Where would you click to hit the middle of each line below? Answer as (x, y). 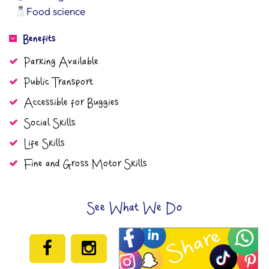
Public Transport (59, 83)
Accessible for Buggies (71, 103)
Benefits (39, 39)
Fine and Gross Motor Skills (86, 164)
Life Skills (44, 144)
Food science (56, 11)
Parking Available (61, 62)
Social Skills (50, 123)
